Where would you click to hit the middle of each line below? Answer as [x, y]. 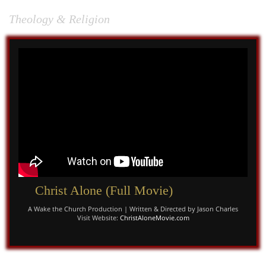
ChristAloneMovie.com [154, 218]
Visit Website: [98, 218]
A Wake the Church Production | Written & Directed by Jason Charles [133, 209]
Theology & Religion [59, 19]
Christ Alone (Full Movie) [107, 191]
